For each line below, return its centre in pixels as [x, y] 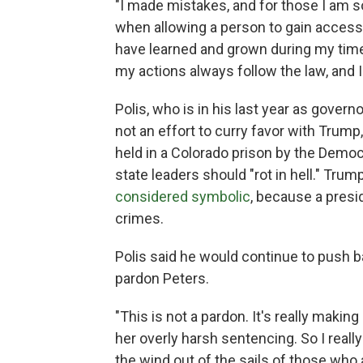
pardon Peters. [162, 279]
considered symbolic [183, 197]
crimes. [139, 219]
